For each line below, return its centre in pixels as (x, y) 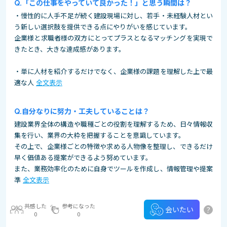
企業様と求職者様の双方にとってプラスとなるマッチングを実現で (113, 38)
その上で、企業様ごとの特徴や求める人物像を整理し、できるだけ (113, 146)
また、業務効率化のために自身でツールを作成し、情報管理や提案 (113, 168)
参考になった (79, 205)
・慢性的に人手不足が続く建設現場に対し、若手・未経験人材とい (113, 15)
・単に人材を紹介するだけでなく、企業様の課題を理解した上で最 (113, 71)
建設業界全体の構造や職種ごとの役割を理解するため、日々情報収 (113, 124)
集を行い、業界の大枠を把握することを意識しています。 (100, 135)
